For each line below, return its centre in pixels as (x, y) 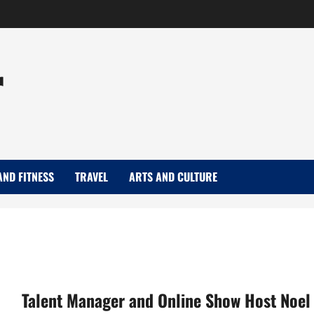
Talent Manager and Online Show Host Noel (166, 300)
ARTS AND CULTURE (173, 177)
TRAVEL (91, 177)
